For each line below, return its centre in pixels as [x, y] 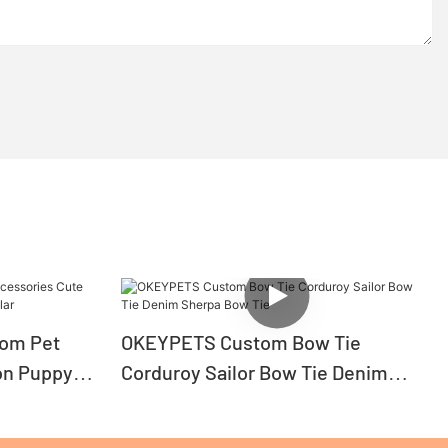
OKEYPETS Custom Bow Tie [240, 342]
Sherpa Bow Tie [188, 402]
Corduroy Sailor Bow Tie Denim [254, 372]
